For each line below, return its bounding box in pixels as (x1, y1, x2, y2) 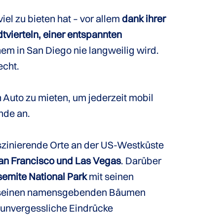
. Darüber (121, 154, 161, 167)
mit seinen (87, 170, 134, 183)
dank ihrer (122, 12, 166, 25)
